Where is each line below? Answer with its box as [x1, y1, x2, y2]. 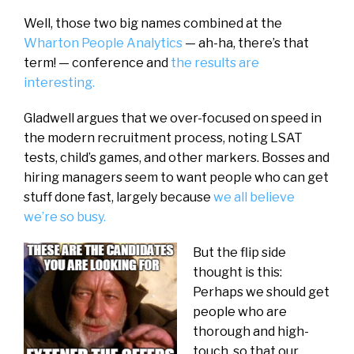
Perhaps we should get [193, 284, 330, 299]
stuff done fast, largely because [24, 189, 211, 205]
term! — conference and [24, 55, 168, 70]
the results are [168, 55, 259, 70]
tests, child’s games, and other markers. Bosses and [24, 149, 330, 165]
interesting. [24, 74, 95, 90]
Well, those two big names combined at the [24, 15, 282, 31]
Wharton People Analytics [24, 35, 183, 51]
